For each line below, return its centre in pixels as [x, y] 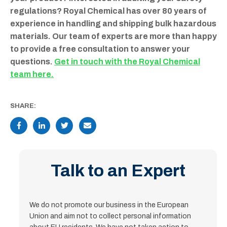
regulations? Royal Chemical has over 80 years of [108, 11]
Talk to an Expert [118, 170]
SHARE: [23, 106]
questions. [32, 61]
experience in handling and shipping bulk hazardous [113, 23]
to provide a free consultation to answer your [100, 49]
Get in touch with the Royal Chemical [127, 61]
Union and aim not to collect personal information [110, 216]
